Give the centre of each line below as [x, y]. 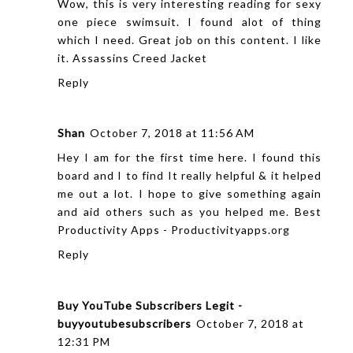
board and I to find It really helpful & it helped [190, 176]
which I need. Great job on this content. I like [190, 39]
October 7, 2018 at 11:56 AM [172, 133]
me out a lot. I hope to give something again [190, 194]
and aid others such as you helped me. [176, 212]
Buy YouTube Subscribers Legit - [150, 305]
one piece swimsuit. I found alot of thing [190, 21]
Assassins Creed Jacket [140, 58]
